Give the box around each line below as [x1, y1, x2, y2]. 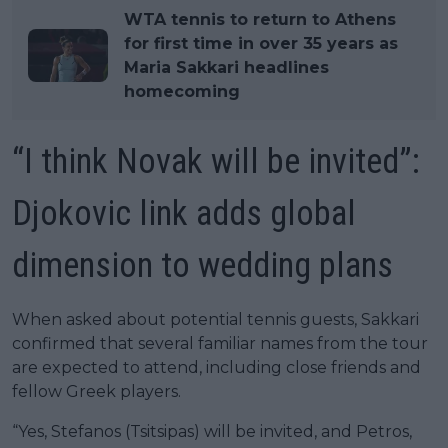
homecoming [124, 81, 240, 101]
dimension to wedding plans [12, 244, 393, 286]
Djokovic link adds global [12, 192, 356, 234]
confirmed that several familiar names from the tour [12, 333, 428, 353]
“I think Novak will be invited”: [12, 140, 420, 182]
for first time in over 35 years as [124, 33, 398, 53]
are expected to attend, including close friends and [12, 357, 421, 377]
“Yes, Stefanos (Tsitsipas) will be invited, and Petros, [12, 421, 412, 441]
